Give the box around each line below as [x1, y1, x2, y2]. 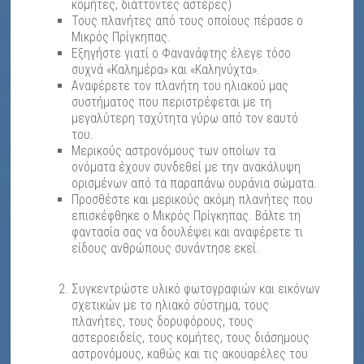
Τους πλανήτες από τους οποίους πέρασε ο [71, 13, 304, 29]
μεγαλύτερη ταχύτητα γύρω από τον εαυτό [71, 110, 299, 127]
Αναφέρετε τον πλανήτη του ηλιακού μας [71, 78, 289, 94]
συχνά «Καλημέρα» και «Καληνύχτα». [71, 62, 261, 78]
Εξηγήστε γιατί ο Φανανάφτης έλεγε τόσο [71, 45, 292, 62]
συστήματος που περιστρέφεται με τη [71, 94, 272, 110]
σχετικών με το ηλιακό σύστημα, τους [71, 297, 270, 314]
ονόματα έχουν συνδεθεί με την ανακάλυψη [71, 159, 301, 175]
